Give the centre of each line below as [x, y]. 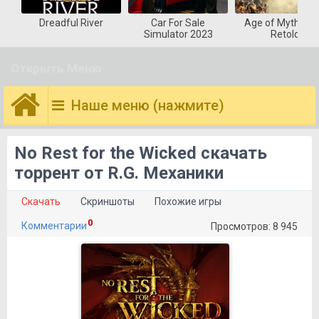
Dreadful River [71, 23]
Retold [285, 34]
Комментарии [54, 226]
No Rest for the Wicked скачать [141, 153]
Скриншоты [108, 202]
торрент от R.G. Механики [119, 173]
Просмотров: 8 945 [254, 226]
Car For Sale [178, 23]
